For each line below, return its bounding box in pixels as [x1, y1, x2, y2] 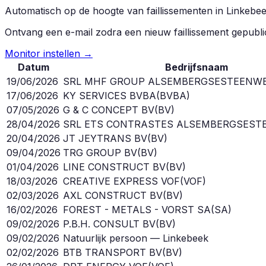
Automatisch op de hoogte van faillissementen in [5, 4, 226, 17]
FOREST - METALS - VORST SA [63, 203, 211, 216]
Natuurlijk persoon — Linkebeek [63, 232, 208, 244]
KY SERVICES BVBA [63, 89, 156, 102]
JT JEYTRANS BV [63, 132, 147, 144]
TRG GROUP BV [63, 146, 137, 159]
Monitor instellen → [5, 47, 93, 59]
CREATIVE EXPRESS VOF [63, 175, 180, 187]
